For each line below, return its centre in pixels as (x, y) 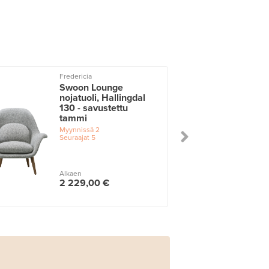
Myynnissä (77, 129)
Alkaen (71, 173)
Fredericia (76, 76)
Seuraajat (75, 137)
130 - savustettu (94, 108)
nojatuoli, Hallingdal (103, 98)
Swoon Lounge (92, 87)
